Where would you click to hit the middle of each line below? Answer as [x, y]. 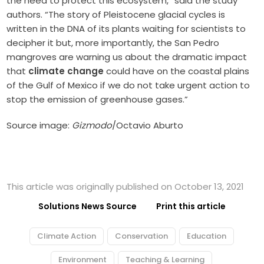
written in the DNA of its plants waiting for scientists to [126, 28]
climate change [66, 71]
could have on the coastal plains [177, 71]
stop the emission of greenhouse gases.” [98, 99]
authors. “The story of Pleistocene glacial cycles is [116, 14]
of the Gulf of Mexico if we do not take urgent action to [128, 85]
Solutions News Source [88, 206]
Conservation [141, 236]
